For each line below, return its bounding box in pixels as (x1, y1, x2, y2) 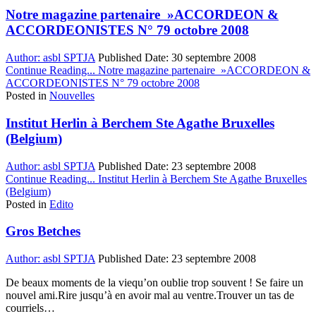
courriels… (6, 302, 55, 315)
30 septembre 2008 (171, 51, 256, 64)
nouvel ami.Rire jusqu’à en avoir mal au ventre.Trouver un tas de (6, 289, 294, 302)
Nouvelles (49, 90, 95, 102)
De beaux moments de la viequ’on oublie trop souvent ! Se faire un (6, 276, 303, 289)
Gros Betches (6, 224, 80, 239)
